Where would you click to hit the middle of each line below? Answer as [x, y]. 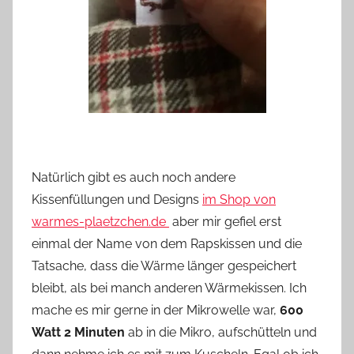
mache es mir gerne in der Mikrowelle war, [156, 310]
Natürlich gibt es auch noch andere [134, 177]
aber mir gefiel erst [225, 221]
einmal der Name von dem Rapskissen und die [167, 243]
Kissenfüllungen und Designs [117, 199]
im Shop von [239, 199]
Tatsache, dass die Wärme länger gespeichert [164, 265]
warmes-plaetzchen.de [100, 221]
